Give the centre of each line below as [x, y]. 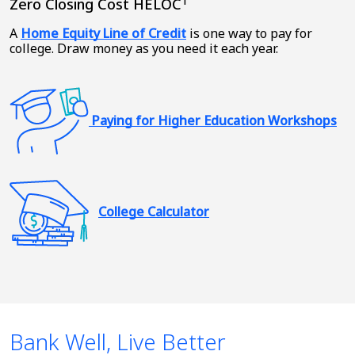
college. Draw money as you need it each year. [144, 49]
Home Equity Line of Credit [103, 34]
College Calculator [154, 212]
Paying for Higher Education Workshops [214, 120]
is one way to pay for [249, 34]
